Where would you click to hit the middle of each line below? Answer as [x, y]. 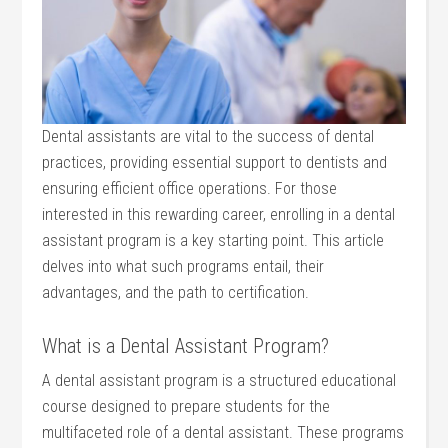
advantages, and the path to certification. [176, 292]
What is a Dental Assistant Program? [186, 346]
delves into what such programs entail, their [183, 266]
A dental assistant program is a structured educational [219, 380]
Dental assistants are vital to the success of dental [208, 136]
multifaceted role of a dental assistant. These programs [223, 432]
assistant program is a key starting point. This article [213, 240]
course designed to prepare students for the [186, 406]
